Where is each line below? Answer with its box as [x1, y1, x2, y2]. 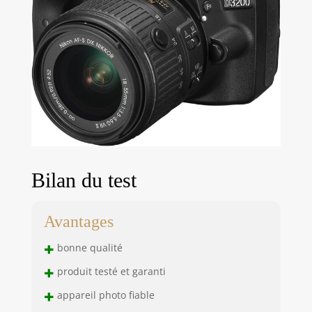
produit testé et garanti [54, 264, 166, 278]
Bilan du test [31, 169, 136, 192]
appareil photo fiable [54, 288, 155, 302]
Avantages [43, 212, 114, 231]
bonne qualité [54, 240, 123, 254]
